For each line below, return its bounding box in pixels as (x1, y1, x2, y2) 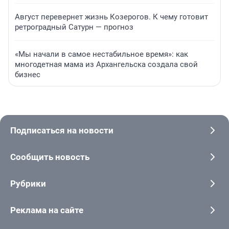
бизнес (15, 70, 40, 79)
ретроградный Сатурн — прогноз (15, 22, 133, 32)
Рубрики (10, 178, 46, 189)
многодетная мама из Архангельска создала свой (15, 59, 198, 69)
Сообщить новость (10, 151, 89, 162)
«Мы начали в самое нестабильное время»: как (15, 49, 188, 59)
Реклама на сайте (10, 204, 83, 215)
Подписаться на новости (10, 125, 113, 135)
